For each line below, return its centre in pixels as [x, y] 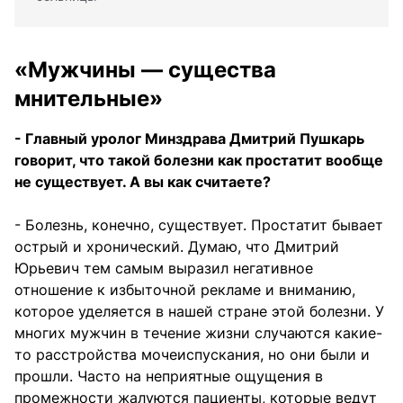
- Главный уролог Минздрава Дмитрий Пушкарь [189, 139]
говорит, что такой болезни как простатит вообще [199, 161]
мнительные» [89, 99]
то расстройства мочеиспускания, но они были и [192, 355]
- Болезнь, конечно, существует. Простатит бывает [199, 225]
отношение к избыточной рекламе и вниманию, [185, 290]
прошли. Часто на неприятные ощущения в [169, 376]
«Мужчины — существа [145, 70]
